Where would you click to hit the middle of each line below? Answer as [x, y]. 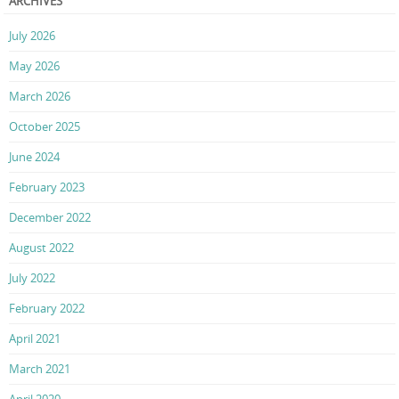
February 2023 [47, 187]
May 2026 [34, 65]
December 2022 [50, 217]
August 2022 [41, 247]
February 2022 [47, 308]
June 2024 [34, 156]
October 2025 [45, 126]
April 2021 [35, 338]
